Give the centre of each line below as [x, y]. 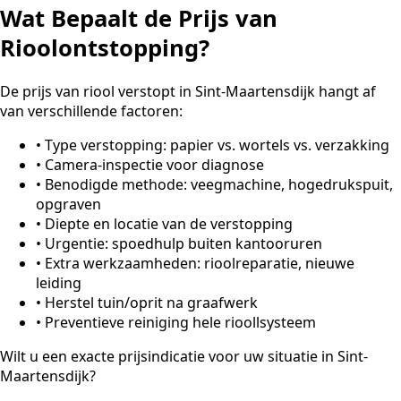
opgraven [68, 205]
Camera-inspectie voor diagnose [154, 165]
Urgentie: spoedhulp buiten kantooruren [183, 244]
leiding [59, 283]
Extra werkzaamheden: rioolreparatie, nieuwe [200, 264]
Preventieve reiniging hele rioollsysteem [180, 323]
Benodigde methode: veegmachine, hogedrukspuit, [219, 185]
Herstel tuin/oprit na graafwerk [151, 303]
